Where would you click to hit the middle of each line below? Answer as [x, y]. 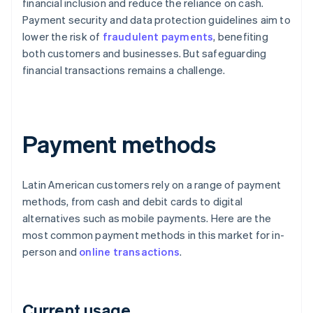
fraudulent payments [158, 37]
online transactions [130, 252]
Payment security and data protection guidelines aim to [156, 20]
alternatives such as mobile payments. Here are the [147, 218]
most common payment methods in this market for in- [154, 235]
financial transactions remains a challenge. [124, 70]
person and [51, 252]
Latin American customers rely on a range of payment [152, 185]
